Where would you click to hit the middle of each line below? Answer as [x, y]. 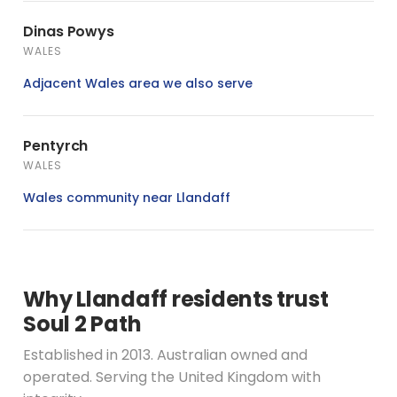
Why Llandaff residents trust [176, 299]
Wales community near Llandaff [127, 197]
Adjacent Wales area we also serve [138, 83]
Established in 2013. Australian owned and [165, 354]
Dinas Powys [69, 31]
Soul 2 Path [82, 323]
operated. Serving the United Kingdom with [172, 377]
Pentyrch [56, 145]
